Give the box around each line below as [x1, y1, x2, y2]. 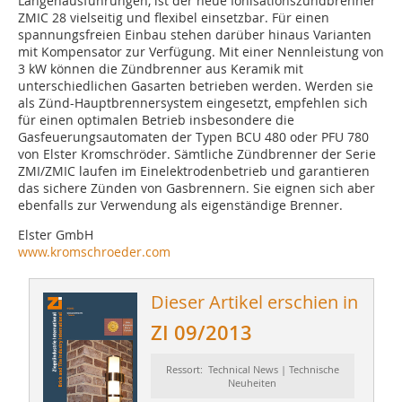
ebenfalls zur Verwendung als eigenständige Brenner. [18, 197, 343, 214]
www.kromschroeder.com [18, 243, 170, 261]
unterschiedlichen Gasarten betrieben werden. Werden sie [18, 77, 373, 95]
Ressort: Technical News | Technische [165, 363, 339, 377]
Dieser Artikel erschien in [150, 290, 358, 315]
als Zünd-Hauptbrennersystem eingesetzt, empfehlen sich [18, 94, 368, 112]
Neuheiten [228, 376, 277, 390]
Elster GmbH [18, 226, 93, 244]
